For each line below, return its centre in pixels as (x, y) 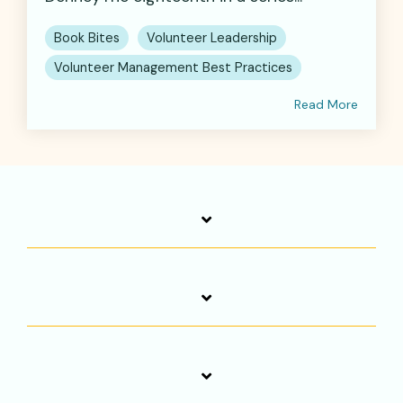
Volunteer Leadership (212, 37)
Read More (326, 104)
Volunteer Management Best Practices (173, 67)
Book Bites (87, 37)
